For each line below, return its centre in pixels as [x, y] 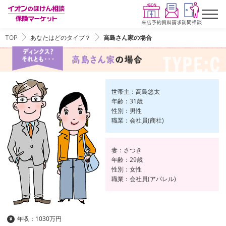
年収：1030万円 [39, 219]
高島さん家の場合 [128, 38]
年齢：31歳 [127, 101]
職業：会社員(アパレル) [144, 179]
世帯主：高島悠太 [135, 91]
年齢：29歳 [127, 159]
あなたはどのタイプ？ [61, 38]
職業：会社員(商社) [137, 120]
